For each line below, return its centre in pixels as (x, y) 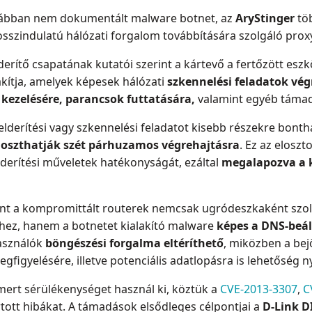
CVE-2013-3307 (259, 289)
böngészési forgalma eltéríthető (134, 243)
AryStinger (265, 18)
